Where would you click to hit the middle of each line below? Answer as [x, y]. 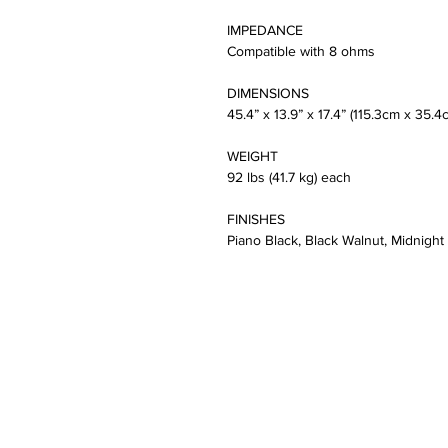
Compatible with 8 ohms [301, 51]
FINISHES [256, 219]
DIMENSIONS [268, 93]
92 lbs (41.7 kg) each [289, 177]
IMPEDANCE [265, 30]
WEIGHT [252, 156]
